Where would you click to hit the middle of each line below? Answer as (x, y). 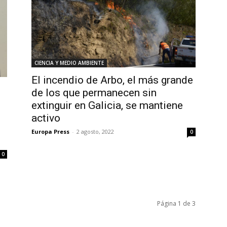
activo (46, 118)
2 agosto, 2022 (95, 131)
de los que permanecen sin (94, 92)
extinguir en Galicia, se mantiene (107, 105)
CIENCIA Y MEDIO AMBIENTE (69, 63)
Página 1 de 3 (176, 204)
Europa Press (50, 131)
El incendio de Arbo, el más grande (112, 80)
